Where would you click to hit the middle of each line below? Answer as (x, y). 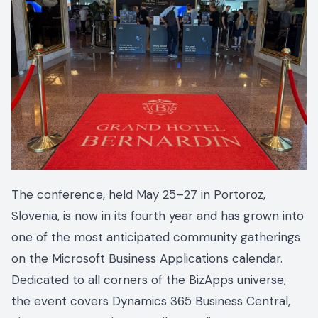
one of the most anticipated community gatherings (156, 237)
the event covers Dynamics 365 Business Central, (151, 301)
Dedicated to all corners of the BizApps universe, (149, 279)
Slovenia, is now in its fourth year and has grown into (158, 215)
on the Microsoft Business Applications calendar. (147, 258)
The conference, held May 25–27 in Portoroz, (138, 194)
